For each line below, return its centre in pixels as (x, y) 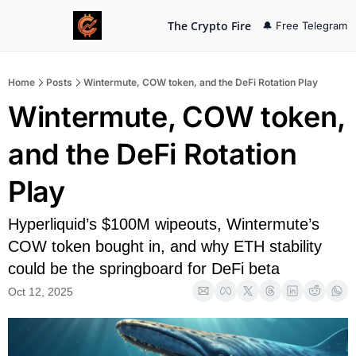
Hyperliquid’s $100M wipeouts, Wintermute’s (164, 224)
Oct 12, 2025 (41, 291)
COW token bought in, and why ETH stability (165, 246)
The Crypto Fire (209, 25)
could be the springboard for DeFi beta (144, 269)
